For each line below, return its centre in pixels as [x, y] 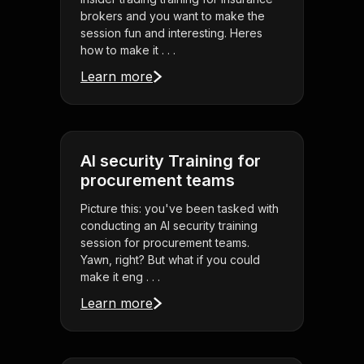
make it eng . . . [120, 277]
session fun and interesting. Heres [171, 33]
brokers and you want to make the [173, 16]
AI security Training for [171, 161]
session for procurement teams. [165, 243]
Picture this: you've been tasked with [180, 209]
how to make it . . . [128, 50]
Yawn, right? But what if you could [170, 260]
